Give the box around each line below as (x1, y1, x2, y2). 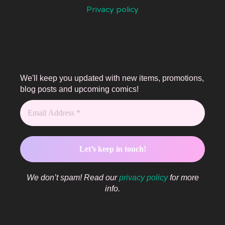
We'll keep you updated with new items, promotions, (20, 74, 204, 83)
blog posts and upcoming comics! (20, 85, 139, 94)
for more (167, 173, 199, 182)
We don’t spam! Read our (26, 173, 119, 182)
